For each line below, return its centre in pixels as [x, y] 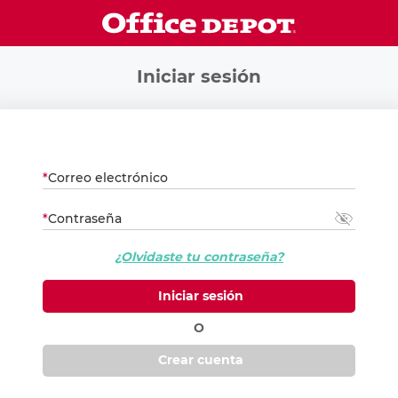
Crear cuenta [199, 360]
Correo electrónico [107, 177]
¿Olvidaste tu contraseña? [199, 257]
